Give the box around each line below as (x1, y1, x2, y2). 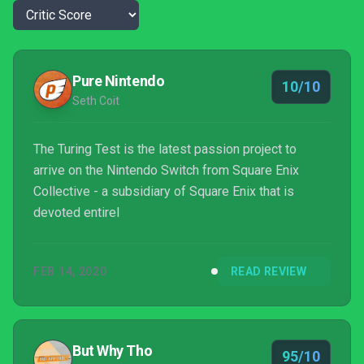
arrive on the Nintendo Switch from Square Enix (33, 162, 299, 178)
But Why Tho (72, 342, 153, 359)
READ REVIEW (231, 265, 306, 278)
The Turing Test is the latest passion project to (33, 141, 297, 157)
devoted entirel (33, 205, 119, 220)
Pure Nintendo (72, 72, 165, 89)
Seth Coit (72, 94, 119, 107)
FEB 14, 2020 (33, 265, 107, 278)
